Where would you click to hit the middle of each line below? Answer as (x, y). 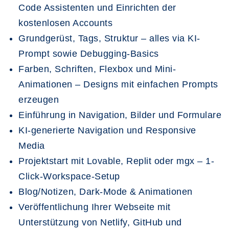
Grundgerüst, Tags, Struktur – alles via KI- (109, 38)
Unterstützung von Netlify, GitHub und (100, 222)
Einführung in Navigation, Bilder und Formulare (120, 115)
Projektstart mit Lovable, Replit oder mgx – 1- (116, 161)
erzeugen (39, 99)
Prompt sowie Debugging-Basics (89, 53)
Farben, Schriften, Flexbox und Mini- (97, 69)
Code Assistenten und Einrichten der (97, 7)
